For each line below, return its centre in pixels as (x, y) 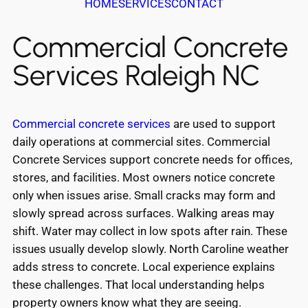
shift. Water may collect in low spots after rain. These (150, 231)
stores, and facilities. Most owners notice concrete (144, 177)
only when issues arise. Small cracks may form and (144, 195)
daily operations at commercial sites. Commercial (141, 141)
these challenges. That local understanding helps (139, 284)
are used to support (223, 123)
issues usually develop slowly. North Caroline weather (151, 249)
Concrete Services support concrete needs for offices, (152, 159)
